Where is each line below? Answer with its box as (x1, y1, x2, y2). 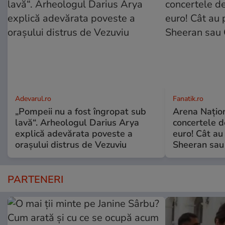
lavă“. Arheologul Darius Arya (15, 116, 139, 129)
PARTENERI (8, 172, 63, 186)
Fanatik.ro (172, 93, 203, 103)
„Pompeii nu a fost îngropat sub (15, 105, 146, 118)
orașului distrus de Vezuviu (15, 138, 127, 151)
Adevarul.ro (15, 93, 51, 103)
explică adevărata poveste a (15, 127, 133, 140)
